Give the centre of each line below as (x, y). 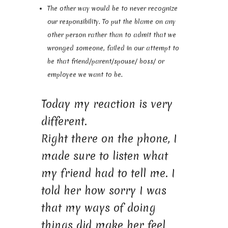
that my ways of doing (98, 208)
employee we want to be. (85, 74)
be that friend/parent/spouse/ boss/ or (106, 61)
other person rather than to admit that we (111, 35)
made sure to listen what (104, 156)
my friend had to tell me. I (108, 173)
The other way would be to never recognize (112, 8)
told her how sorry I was (104, 190)
